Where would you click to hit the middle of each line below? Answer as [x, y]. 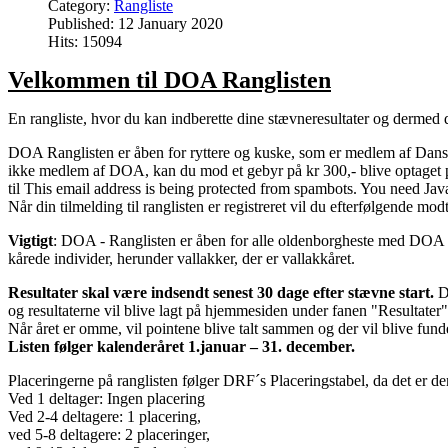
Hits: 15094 [85, 41]
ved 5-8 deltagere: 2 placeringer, [109, 434]
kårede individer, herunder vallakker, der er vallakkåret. [181, 258]
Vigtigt [30, 240]
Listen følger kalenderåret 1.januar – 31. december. [181, 346]
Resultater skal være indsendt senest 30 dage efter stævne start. [223, 292]
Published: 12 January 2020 [135, 23]
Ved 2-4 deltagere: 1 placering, [104, 416]
